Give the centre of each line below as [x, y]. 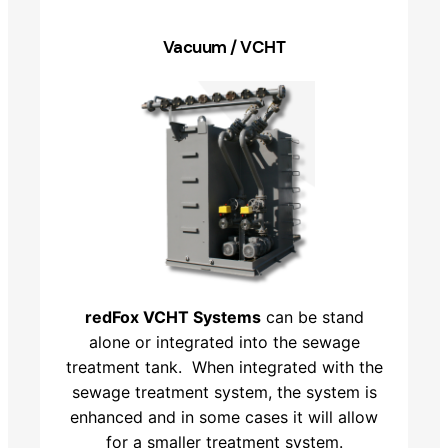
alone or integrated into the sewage [224, 341]
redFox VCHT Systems [172, 316]
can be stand [312, 316]
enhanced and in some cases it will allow [224, 416]
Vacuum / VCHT [224, 46]
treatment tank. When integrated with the [224, 366]
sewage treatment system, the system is [224, 391]
